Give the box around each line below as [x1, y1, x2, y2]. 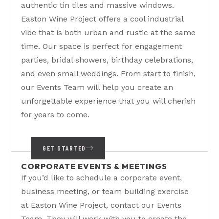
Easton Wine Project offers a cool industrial [21, 14, 184, 23]
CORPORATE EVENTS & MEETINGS [21, 161, 168, 171]
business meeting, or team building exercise [21, 187, 189, 196]
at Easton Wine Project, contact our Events [21, 200, 182, 210]
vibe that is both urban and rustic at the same [21, 28, 196, 37]
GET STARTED [43, 144, 86, 152]
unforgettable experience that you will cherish [21, 96, 196, 106]
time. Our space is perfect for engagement [21, 42, 182, 51]
